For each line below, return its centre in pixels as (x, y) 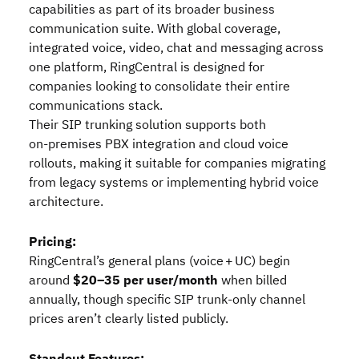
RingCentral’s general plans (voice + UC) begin (159, 261)
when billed (252, 280)
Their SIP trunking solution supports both (147, 125)
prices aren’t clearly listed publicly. (129, 319)
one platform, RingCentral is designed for (147, 67)
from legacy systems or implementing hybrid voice (174, 183)
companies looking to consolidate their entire (159, 87)
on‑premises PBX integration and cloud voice (159, 144)
